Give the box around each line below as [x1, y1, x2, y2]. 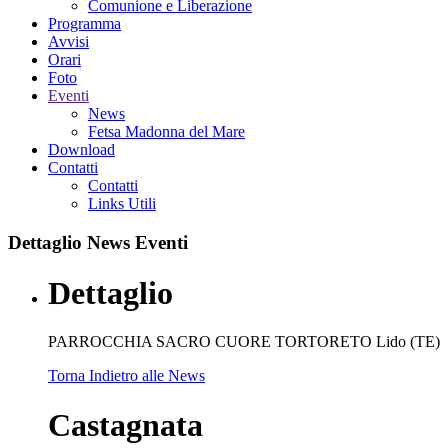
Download [48, 140, 115, 158]
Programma [48, 14, 121, 32]
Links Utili [88, 194, 156, 212]
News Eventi [87, 231, 188, 253]
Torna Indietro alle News [48, 367, 205, 385]
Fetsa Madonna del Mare [88, 122, 245, 140]
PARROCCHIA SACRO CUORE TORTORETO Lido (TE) [48, 333, 440, 351]
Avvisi [48, 32, 89, 50]
